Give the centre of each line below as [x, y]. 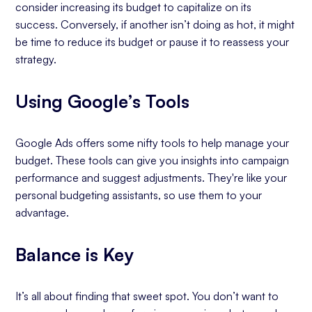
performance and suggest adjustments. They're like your [151, 178]
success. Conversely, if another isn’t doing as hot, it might [155, 24]
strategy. [36, 59]
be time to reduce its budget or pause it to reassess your [153, 42]
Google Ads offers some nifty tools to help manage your [153, 143]
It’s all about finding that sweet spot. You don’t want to [147, 296]
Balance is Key [75, 254]
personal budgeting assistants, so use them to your [139, 195]
